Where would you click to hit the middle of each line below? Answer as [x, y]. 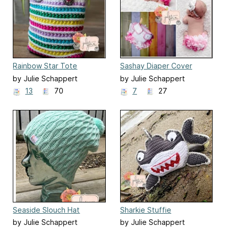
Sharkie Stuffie [146, 210]
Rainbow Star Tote [45, 66]
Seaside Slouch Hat [47, 210]
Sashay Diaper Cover [156, 66]
